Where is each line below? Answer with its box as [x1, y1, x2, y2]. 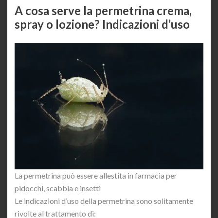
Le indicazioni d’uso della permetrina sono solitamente [15, 196, 193, 206]
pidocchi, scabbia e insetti [15, 183, 101, 193]
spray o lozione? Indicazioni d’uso [15, 17, 190, 32]
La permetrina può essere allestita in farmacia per [15, 171, 177, 181]
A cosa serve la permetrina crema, [15, 3, 192, 18]
